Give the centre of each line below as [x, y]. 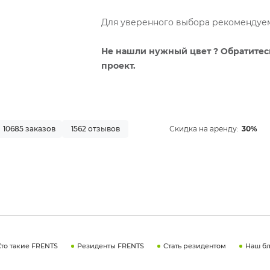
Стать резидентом [194, 246]
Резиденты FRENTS [110, 246]
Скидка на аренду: [204, 129]
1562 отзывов [95, 128]
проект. [118, 66]
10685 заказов [29, 128]
